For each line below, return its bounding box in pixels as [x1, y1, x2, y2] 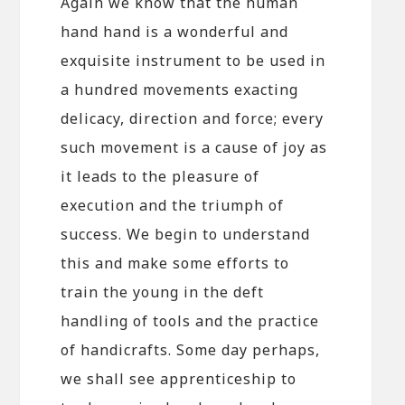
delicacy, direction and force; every [61, 108, 325, 128]
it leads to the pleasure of [61, 165, 260, 186]
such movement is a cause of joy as [61, 137, 328, 157]
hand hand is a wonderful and [61, 21, 289, 42]
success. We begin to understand [61, 223, 311, 244]
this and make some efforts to [61, 252, 290, 273]
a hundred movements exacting [61, 79, 299, 99]
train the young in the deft [61, 281, 265, 302]
